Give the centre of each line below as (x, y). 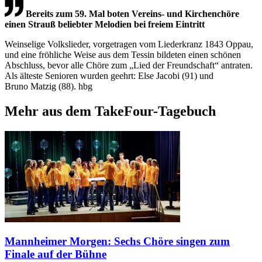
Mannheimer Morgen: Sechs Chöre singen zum (117, 242)
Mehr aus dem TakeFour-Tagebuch (110, 111)
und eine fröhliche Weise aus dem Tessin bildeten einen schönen (123, 54)
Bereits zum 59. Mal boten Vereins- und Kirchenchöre (132, 13)
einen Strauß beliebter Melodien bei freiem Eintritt (105, 24)
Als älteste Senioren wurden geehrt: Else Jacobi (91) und (109, 75)
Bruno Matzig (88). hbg (49, 86)
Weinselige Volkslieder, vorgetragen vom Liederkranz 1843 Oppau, (129, 44)
